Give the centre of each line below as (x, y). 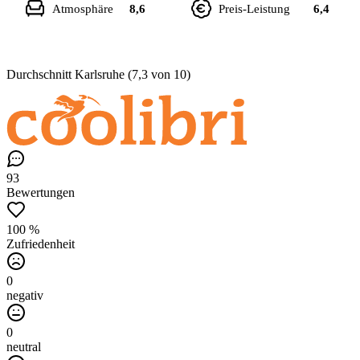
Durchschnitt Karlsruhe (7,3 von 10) (98, 74)
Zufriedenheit (41, 243)
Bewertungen (41, 192)
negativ (25, 295)
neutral (24, 346)
